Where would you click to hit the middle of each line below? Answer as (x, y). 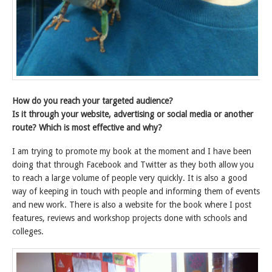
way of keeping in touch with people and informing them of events (136, 191)
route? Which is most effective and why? (87, 128)
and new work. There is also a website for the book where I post (132, 205)
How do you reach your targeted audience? (93, 101)
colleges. (28, 231)
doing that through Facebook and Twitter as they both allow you (133, 165)
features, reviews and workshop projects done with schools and (130, 218)
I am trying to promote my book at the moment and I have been (132, 151)
